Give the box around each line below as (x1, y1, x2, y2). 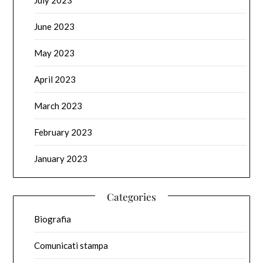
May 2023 (34, 48, 75, 59)
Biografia (34, 214, 72, 225)
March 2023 (34, 100, 83, 112)
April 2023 (34, 74, 76, 85)
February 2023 (34, 127, 93, 138)
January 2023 (34, 153, 88, 164)
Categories (107, 190, 156, 204)
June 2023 (34, 21, 75, 32)
